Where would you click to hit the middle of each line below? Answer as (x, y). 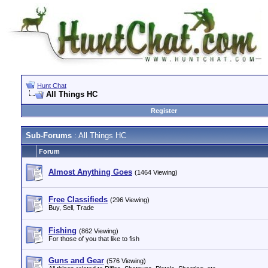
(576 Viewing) (126, 261)
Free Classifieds (78, 200)
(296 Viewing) (130, 200)
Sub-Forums (49, 135)
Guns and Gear (76, 261)
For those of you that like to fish (94, 239)
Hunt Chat (52, 86)
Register (164, 111)
